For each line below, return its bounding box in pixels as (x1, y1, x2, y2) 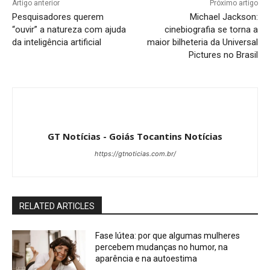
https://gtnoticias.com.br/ (94, 149, 176, 158)
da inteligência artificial (12, 36, 101, 48)
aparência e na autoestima (95, 253, 198, 263)
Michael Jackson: (189, 11, 258, 22)
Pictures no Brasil (188, 49, 258, 60)
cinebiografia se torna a (164, 24, 258, 35)
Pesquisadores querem (12, 11, 104, 22)
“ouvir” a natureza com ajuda (12, 24, 126, 35)
